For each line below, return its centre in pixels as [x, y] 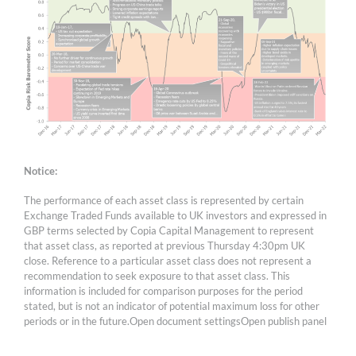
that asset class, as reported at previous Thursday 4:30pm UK [164, 245]
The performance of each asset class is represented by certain [164, 200]
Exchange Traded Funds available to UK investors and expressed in [175, 215]
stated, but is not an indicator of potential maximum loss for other [172, 306]
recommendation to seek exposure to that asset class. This [157, 275]
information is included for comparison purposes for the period [163, 290]
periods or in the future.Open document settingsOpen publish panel [175, 321]
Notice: [41, 170]
